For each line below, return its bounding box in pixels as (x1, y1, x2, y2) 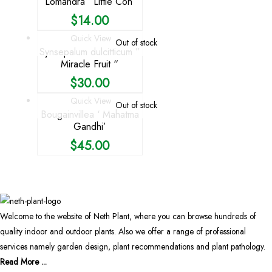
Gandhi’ (73, 119, 106, 134)
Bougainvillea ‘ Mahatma (40, 107, 139, 121)
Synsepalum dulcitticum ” (39, 44, 140, 59)
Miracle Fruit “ (61, 56, 119, 71)
